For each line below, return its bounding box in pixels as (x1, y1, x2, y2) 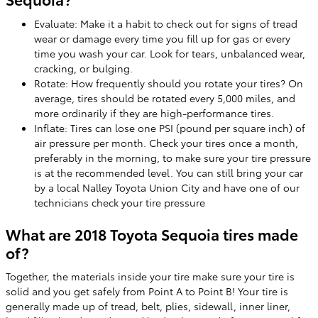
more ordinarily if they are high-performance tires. (34, 105, 274, 120)
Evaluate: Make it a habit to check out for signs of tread (34, 16, 297, 31)
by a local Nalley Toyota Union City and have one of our (34, 180, 300, 194)
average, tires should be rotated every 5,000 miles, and (34, 90, 295, 105)
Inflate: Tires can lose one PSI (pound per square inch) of (34, 120, 305, 135)
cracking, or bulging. (34, 60, 133, 75)
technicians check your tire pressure (34, 194, 205, 209)
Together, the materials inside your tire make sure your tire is (6, 269, 295, 283)
